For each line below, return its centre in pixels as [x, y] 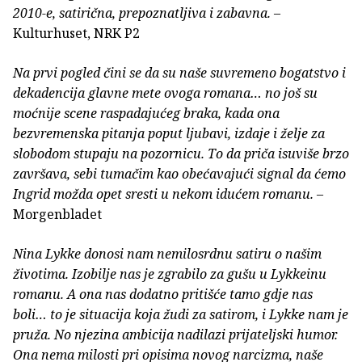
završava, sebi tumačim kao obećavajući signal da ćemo [179, 174]
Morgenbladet [57, 215]
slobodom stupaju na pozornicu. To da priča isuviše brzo [181, 154]
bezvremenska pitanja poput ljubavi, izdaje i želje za [169, 134]
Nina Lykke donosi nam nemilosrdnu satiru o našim [167, 254]
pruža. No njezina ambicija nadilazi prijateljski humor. [175, 335]
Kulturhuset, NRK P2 [76, 34]
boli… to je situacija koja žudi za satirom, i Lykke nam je [181, 315]
